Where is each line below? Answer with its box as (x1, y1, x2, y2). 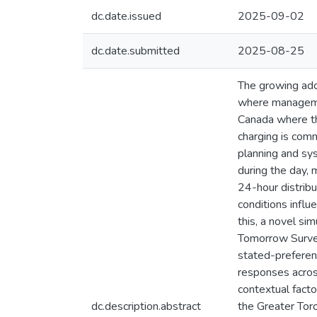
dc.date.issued (91, 8, 161, 24)
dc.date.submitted (91, 43, 180, 59)
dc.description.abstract (91, 299, 201, 314)
